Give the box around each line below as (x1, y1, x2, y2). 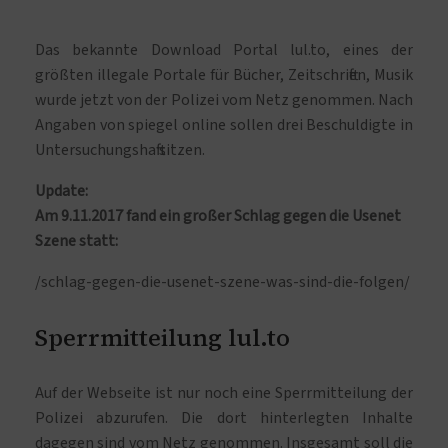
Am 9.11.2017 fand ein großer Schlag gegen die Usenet (35, 205, 401, 228)
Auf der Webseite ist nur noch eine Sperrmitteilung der (35, 382, 413, 405)
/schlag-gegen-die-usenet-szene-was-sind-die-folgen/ (35, 271, 410, 294)
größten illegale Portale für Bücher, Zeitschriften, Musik (35, 64, 413, 87)
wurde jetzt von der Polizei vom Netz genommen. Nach (35, 89, 413, 112)
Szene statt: (35, 230, 118, 253)
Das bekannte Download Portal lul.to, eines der (35, 39, 413, 62)
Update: (35, 180, 88, 203)
